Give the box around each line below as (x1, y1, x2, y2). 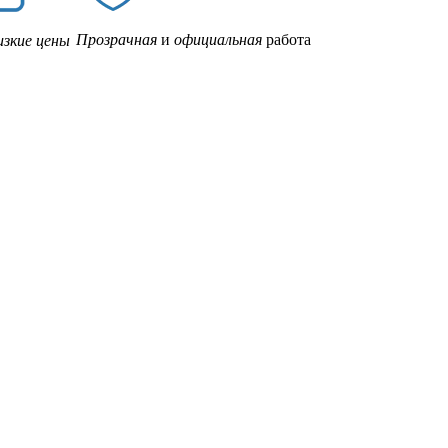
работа (262, 30, 311, 48)
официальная (174, 30, 262, 48)
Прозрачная (76, 30, 157, 48)
